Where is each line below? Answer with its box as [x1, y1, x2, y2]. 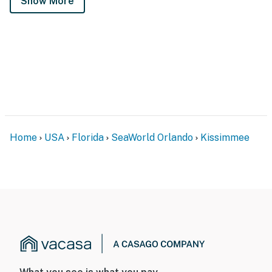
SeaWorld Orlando [111, 131, 193, 143]
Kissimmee [200, 131, 250, 143]
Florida [72, 131, 104, 143]
